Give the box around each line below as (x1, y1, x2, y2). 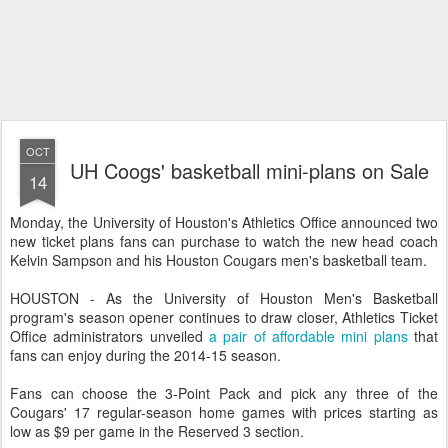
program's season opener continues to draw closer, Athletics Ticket (10, 307, 438, 327)
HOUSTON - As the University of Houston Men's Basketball (10, 288, 438, 308)
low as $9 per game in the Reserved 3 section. (10, 421, 304, 441)
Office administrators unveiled (10, 326, 209, 346)
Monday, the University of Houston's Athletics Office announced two (10, 212, 438, 232)
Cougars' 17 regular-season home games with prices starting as (10, 402, 438, 422)
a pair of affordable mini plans (209, 326, 408, 346)
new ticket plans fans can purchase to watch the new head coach (10, 231, 438, 251)
